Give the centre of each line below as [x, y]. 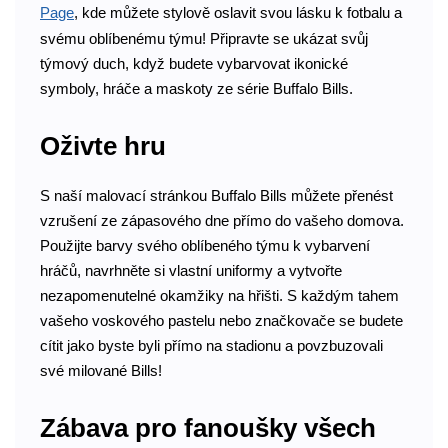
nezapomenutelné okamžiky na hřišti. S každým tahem [219, 295]
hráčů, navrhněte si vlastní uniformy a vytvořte [191, 270]
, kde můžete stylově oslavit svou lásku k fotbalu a [238, 12]
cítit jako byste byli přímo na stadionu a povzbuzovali [211, 345]
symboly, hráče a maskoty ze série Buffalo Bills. [196, 88]
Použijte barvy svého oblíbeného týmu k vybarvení [205, 245]
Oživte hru [103, 146]
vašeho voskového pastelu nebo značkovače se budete [221, 320]
